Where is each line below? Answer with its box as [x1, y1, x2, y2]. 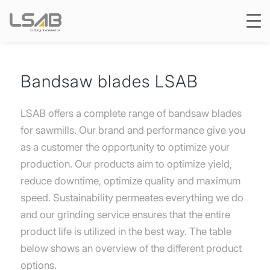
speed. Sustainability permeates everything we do [20, 192, 243, 204]
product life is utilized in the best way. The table [20, 225, 231, 238]
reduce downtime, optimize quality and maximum [20, 175, 240, 187]
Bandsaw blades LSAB [20, 71, 198, 92]
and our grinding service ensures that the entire [20, 209, 230, 221]
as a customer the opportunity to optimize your [20, 141, 230, 154]
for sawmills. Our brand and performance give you [20, 124, 245, 137]
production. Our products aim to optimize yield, [20, 158, 232, 171]
